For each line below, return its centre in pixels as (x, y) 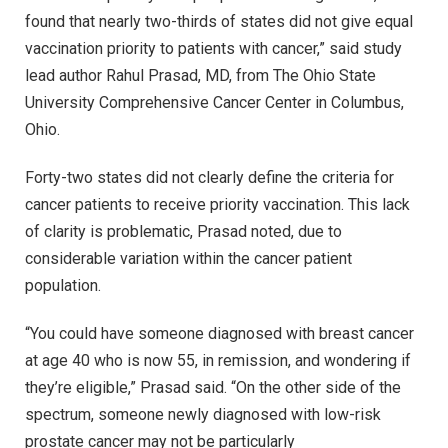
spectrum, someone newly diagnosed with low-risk (203, 414)
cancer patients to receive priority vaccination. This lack (217, 204)
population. (63, 285)
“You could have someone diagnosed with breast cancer (219, 333)
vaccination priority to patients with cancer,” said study (213, 49)
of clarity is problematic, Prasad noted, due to (183, 231)
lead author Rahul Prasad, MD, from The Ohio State (200, 76)
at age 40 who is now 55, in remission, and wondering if (218, 360)
